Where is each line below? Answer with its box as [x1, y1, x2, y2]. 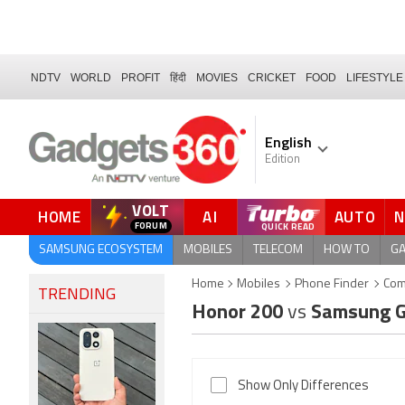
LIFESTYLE [346, 71, 403, 84]
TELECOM [253, 242, 303, 257]
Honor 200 [192, 303, 287, 324]
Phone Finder [295, 278, 369, 291]
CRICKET [248, 71, 296, 84]
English [265, 131, 312, 153]
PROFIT [121, 71, 160, 84]
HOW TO [324, 242, 370, 257]
